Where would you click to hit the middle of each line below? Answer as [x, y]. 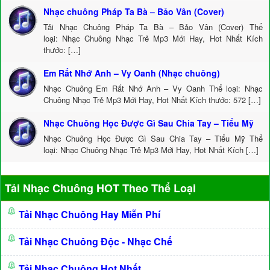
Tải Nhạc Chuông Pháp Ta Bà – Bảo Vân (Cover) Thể [153, 27]
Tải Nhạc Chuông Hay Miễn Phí [89, 214]
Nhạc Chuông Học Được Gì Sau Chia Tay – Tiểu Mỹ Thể [153, 138]
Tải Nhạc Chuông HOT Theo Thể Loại [100, 188]
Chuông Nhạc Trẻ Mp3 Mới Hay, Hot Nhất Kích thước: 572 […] [152, 100]
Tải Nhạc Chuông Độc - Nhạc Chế [96, 241]
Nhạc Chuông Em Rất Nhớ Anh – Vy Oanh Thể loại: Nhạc [153, 88]
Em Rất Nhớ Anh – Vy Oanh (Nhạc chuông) [132, 73]
